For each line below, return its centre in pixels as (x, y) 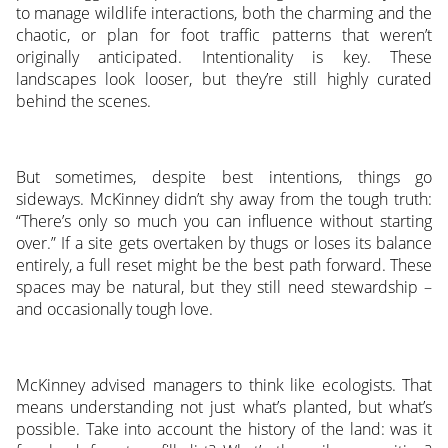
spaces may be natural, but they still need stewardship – (224, 287)
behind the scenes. (83, 101)
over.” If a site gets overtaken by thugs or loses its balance (224, 243)
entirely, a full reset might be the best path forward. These (224, 265)
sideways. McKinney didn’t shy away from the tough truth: (224, 199)
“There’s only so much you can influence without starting (224, 221)
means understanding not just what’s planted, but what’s (224, 407)
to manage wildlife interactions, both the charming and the (224, 13)
